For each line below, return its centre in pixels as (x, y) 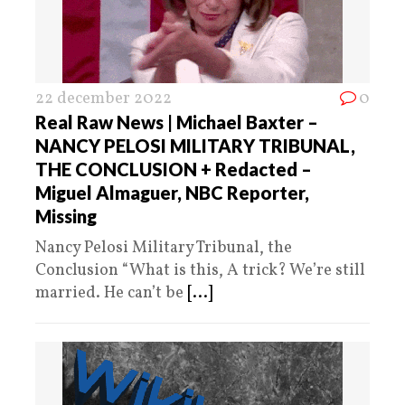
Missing (66, 216)
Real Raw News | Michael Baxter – (177, 122)
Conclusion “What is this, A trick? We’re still (200, 270)
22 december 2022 (104, 99)
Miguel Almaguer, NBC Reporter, (172, 192)
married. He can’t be (111, 293)
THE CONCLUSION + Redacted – (174, 169)
